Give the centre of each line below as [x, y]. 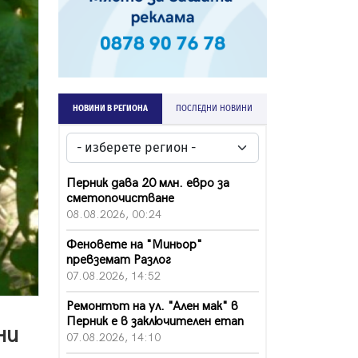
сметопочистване [120, 198]
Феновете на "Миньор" [134, 245]
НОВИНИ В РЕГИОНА [110, 108]
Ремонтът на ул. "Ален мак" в [152, 306]
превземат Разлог [119, 260]
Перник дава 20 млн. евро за [148, 183]
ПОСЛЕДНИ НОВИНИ [215, 108]
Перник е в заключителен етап [155, 321]
